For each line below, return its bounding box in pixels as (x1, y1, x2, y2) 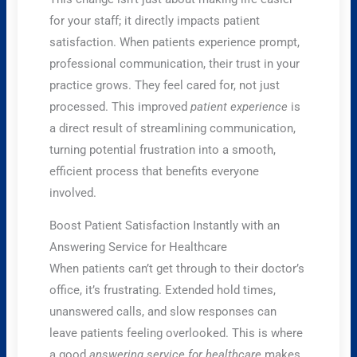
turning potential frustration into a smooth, (49, 142, 277, 157)
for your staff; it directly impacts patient (49, 13, 261, 28)
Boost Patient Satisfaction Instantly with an (49, 218, 280, 233)
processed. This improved (49, 99, 191, 114)
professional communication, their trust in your (49, 56, 300, 71)
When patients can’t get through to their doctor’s (49, 261, 305, 277)
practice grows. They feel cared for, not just (49, 77, 280, 92)
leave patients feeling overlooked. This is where (49, 326, 304, 341)
